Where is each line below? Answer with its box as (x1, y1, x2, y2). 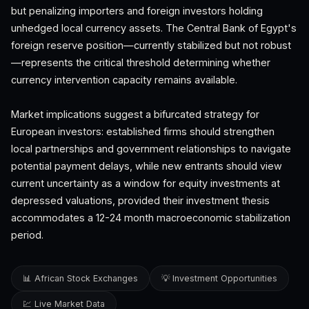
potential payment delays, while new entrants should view (11, 160, 282, 172)
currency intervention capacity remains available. (11, 74, 237, 86)
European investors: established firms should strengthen (11, 126, 275, 137)
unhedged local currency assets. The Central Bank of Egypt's (11, 22, 297, 34)
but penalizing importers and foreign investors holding (11, 5, 263, 17)
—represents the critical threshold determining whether (11, 57, 270, 68)
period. (11, 229, 43, 241)
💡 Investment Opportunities (161, 273, 277, 283)
